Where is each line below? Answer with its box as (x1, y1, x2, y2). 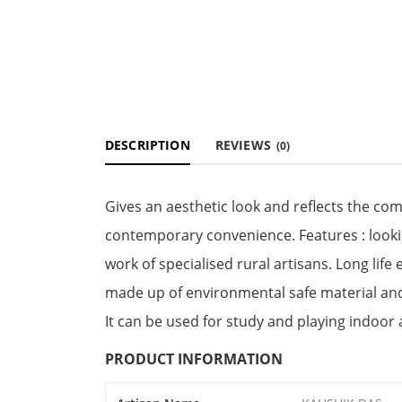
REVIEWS (214, 136, 275, 153)
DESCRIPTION (105, 136, 190, 153)
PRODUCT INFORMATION (105, 349, 283, 369)
